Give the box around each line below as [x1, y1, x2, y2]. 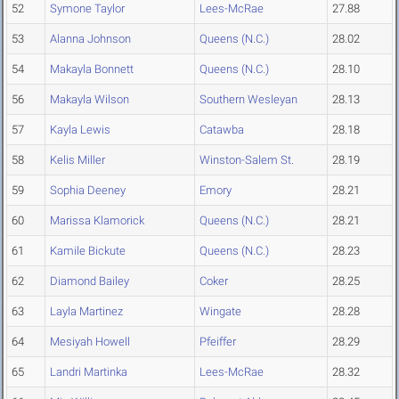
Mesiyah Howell [50, 335, 130, 349]
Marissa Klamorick [50, 214, 144, 228]
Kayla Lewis [50, 123, 110, 137]
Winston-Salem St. [199, 153, 294, 167]
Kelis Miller [50, 153, 105, 167]
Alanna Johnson [50, 32, 131, 46]
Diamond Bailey [50, 274, 129, 289]
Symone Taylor [50, 2, 125, 16]
